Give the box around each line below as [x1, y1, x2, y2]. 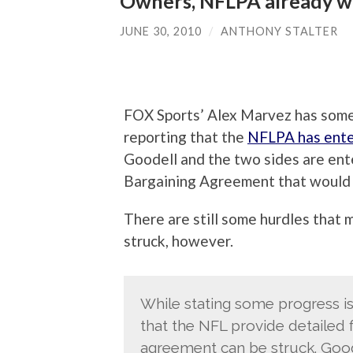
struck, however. [124, 231, 233, 250]
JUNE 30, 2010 [120, 24, 202, 39]
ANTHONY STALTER [221, 24, 338, 39]
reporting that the [124, 127, 247, 146]
